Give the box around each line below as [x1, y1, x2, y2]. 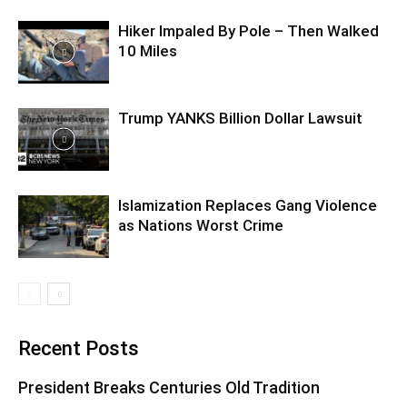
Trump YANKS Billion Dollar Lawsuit [118, 109, 362, 127]
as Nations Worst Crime [118, 216, 283, 234]
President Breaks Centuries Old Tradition [18, 378, 320, 397]
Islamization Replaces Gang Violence [118, 196, 377, 214]
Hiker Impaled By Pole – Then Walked [118, 22, 379, 40]
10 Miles [118, 42, 177, 60]
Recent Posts [18, 337, 139, 360]
